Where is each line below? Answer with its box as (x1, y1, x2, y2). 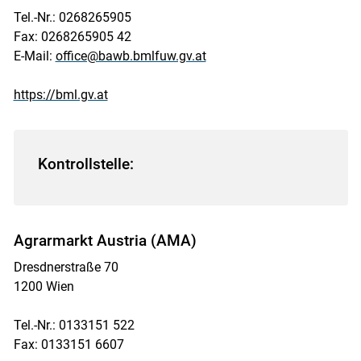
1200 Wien (13, 278, 74, 294)
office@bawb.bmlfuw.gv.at (55, 48, 206, 64)
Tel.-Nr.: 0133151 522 (13, 317, 135, 333)
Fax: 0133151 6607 (13, 336, 124, 352)
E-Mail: (13, 48, 56, 64)
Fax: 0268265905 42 (13, 28, 131, 44)
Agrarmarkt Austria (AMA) (13, 230, 197, 250)
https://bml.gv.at (13, 86, 108, 102)
